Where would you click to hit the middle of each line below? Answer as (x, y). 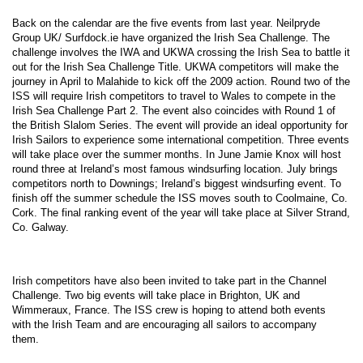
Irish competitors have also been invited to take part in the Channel (169, 281)
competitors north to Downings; (87, 183)
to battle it (325, 52)
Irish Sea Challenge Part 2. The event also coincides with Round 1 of (174, 110)
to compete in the (293, 96)
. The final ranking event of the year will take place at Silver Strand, (192, 212)
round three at (46, 169)
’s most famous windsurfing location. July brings (225, 169)
